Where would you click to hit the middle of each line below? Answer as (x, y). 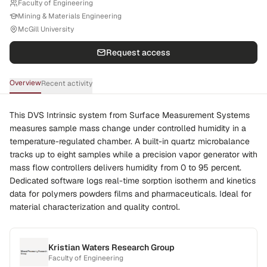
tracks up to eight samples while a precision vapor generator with (133, 154)
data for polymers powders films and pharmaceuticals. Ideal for (131, 194)
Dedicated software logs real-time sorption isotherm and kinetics (133, 181)
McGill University (46, 29)
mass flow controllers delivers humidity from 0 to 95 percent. (125, 167)
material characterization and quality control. (95, 207)
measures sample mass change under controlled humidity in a (128, 128)
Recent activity (67, 83)
